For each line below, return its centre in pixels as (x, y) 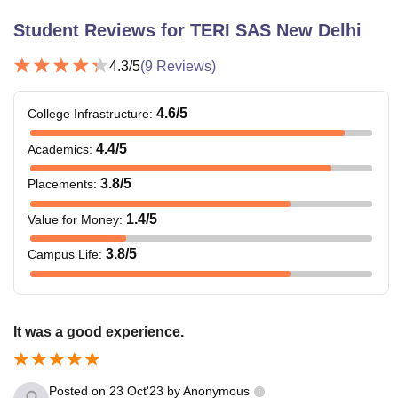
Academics (58, 149)
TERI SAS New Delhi (276, 31)
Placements (60, 184)
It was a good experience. (99, 332)
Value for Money (73, 219)
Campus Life (63, 255)
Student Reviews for (102, 31)
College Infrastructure (88, 114)
